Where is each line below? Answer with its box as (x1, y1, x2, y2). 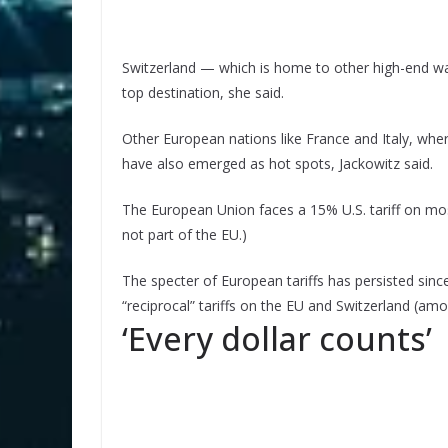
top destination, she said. (122, 82, 284, 102)
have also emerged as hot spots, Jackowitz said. (122, 153, 433, 173)
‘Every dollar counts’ (122, 316, 432, 360)
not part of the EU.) (122, 224, 247, 244)
